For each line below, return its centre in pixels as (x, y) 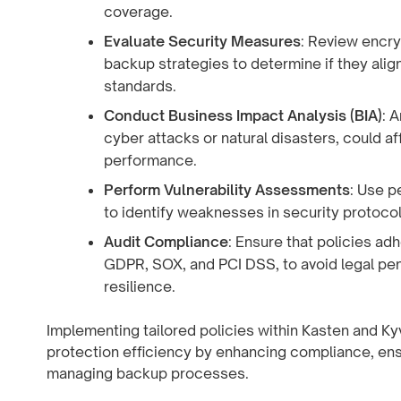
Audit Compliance (166, 241)
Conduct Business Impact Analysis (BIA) (243, 115)
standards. (140, 85)
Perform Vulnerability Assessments (227, 189)
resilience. (140, 286)
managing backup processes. (148, 373)
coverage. (138, 11)
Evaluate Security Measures (202, 41)
